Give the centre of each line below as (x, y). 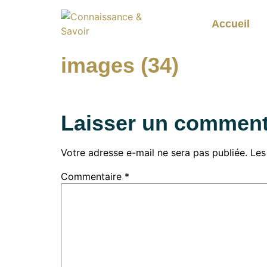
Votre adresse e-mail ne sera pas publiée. (154, 153)
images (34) (120, 65)
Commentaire (93, 177)
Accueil (231, 24)
